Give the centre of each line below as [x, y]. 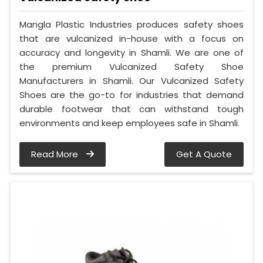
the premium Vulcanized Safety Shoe [131, 66]
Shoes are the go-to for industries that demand [131, 95]
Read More [56, 154]
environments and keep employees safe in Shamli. [129, 123]
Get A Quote [204, 154]
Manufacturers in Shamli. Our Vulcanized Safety [131, 80]
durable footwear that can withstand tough [131, 109]
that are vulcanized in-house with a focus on [131, 38]
